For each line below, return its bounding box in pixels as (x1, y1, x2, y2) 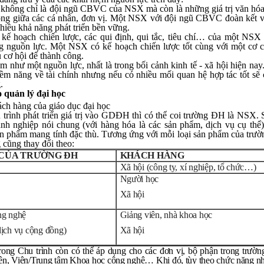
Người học (120, 174, 159, 184)
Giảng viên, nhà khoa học (120, 210, 213, 220)
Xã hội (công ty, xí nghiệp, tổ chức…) (120, 162, 256, 172)
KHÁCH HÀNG (120, 150, 184, 160)
